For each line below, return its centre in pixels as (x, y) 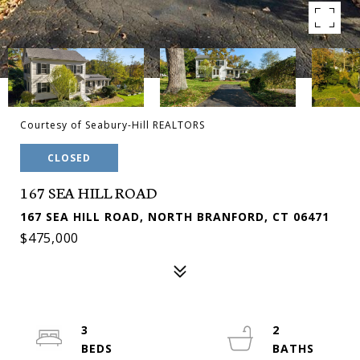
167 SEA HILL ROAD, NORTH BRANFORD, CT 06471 (175, 217)
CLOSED (69, 158)
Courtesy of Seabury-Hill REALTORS (112, 125)
